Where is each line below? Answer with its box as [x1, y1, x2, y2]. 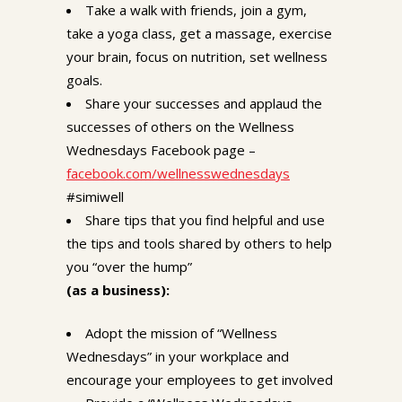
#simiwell [66, 188, 124, 206]
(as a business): [66, 281, 170, 300]
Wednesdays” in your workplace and [66, 347, 289, 366]
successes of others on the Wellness [66, 118, 294, 136]
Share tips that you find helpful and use [85, 211, 325, 230]
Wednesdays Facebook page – [66, 141, 256, 160]
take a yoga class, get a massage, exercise [66, 24, 332, 43]
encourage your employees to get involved [66, 371, 333, 389]
